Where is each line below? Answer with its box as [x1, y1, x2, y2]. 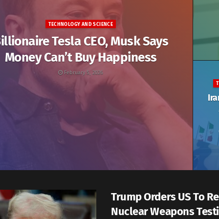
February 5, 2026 [63, 69, 104, 75]
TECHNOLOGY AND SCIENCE [48, 21, 113, 27]
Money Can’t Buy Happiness [4, 49, 157, 65]
